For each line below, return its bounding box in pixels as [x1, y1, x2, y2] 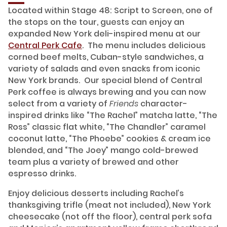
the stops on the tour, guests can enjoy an [8, 16, 184, 28]
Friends [109, 98, 138, 110]
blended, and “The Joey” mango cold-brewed [8, 144, 198, 157]
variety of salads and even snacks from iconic [8, 63, 200, 75]
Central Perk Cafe [8, 40, 82, 52]
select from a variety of [8, 98, 109, 110]
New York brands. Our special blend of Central [8, 74, 202, 87]
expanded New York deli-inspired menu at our [8, 28, 201, 40]
